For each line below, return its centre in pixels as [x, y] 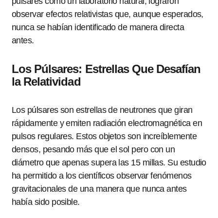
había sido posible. [46, 202]
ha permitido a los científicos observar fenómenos [102, 176]
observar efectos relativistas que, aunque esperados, [108, 14]
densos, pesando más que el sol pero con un [93, 149]
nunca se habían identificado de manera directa [98, 27]
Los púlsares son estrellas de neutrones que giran [102, 110]
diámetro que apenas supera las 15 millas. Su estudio [109, 163]
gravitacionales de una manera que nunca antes [99, 189]
